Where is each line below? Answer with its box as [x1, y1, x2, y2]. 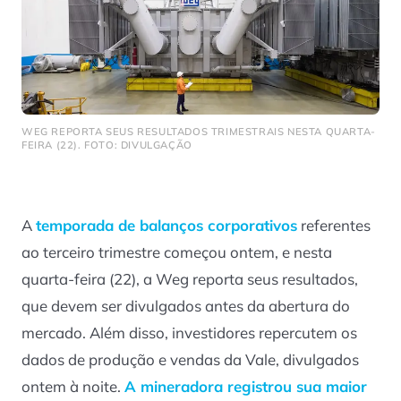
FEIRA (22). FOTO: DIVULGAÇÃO [21, 138, 192, 151]
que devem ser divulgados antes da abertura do [21, 296, 350, 316]
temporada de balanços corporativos [36, 216, 297, 235]
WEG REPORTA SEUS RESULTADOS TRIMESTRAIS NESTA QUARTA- [21, 124, 376, 138]
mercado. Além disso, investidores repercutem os [21, 323, 357, 343]
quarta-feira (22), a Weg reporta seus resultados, [21, 269, 358, 289]
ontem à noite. [21, 377, 124, 397]
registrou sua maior [223, 377, 367, 397]
